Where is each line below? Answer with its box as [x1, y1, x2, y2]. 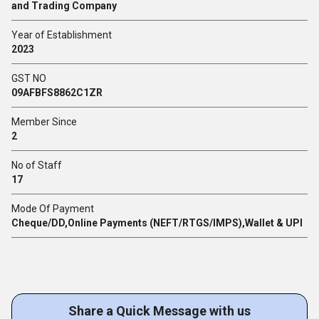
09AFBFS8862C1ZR [11, 87, 103, 98]
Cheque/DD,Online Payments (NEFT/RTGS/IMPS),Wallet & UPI [11, 217, 303, 229]
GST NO [11, 73, 46, 84]
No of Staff [11, 159, 62, 171]
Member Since [11, 116, 77, 127]
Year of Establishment [11, 29, 112, 41]
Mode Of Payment [11, 203, 94, 214]
